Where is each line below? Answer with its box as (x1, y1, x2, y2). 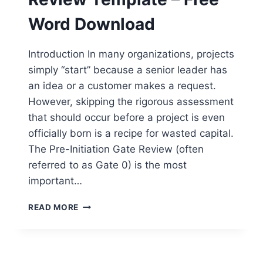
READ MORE (28, 203, 79, 212)
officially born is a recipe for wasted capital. (28, 127, 234, 139)
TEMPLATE (78, 249, 124, 258)
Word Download (28, 14, 155, 34)
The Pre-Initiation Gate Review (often (28, 143, 204, 155)
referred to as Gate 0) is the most (28, 159, 187, 171)
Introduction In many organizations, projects (28, 48, 234, 60)
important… (28, 175, 82, 187)
